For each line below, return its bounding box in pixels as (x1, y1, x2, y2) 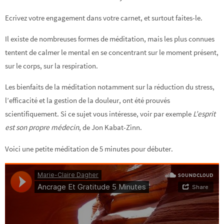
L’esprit (193, 109, 215, 119)
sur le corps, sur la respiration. (5, 61, 98, 71)
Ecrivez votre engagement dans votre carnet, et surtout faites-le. (5, 12, 202, 22)
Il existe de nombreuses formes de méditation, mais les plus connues (5, 34, 214, 44)
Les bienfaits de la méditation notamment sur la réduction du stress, (5, 82, 214, 92)
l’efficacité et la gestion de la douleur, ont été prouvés (5, 95, 170, 105)
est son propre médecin (5, 122, 79, 132)
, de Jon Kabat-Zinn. (79, 122, 142, 132)
